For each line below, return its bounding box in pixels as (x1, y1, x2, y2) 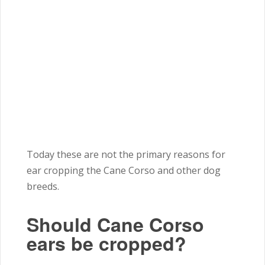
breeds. (27, 180, 62, 193)
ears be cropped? (27, 230, 186, 257)
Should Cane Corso (27, 211, 204, 238)
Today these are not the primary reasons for (27, 148, 225, 161)
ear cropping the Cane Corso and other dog (27, 164, 221, 177)
